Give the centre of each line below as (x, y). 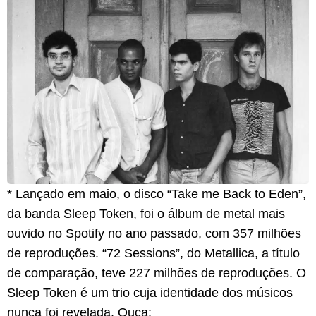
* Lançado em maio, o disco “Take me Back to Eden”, (157, 194)
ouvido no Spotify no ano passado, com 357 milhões (154, 234)
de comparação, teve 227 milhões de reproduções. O (157, 273)
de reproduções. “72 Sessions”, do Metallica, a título (153, 254)
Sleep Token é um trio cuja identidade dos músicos (150, 293)
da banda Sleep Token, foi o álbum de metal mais (146, 214)
